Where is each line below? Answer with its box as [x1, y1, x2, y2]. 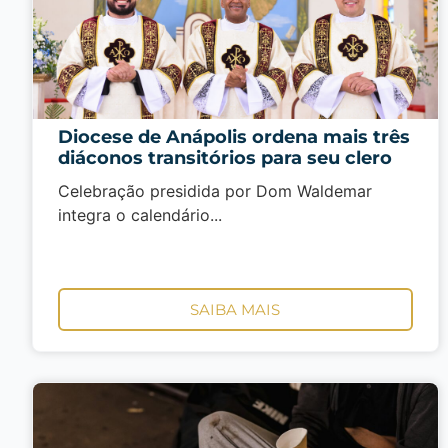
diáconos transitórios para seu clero [58, 147, 392, 170]
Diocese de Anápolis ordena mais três [58, 126, 410, 149]
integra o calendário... [58, 205, 222, 226]
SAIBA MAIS [190, 299, 281, 319]
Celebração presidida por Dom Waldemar [58, 181, 372, 202]
